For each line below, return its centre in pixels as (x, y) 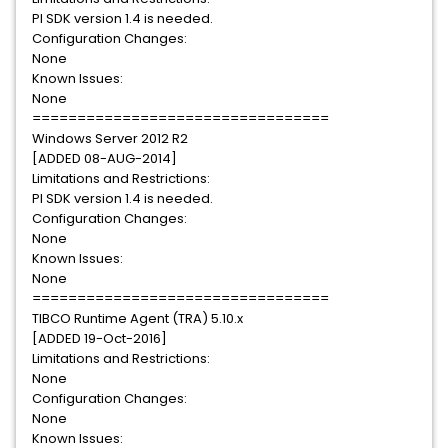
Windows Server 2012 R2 (110, 138)
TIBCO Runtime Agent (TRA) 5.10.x (137, 318)
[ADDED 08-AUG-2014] (104, 158)
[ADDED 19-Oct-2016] (99, 338)
